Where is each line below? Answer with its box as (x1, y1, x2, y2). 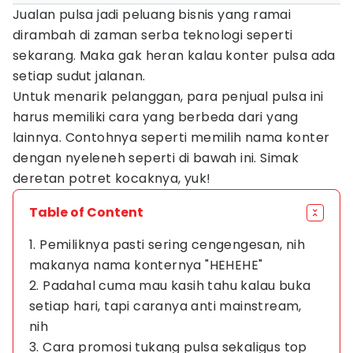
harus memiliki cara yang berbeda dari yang (13, 108, 299, 126)
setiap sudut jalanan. (13, 67, 146, 85)
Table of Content (29, 203, 143, 221)
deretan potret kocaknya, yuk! (13, 169, 211, 188)
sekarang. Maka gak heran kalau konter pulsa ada (13, 46, 336, 65)
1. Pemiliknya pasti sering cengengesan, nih (29, 236, 306, 254)
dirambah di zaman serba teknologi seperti (13, 26, 293, 44)
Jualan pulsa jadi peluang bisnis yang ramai (13, 6, 292, 24)
